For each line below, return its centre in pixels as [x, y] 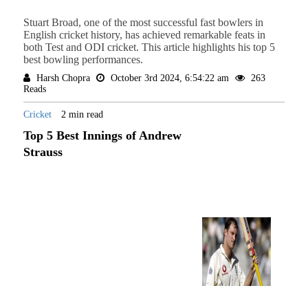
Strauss [43, 152]
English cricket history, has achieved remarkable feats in [144, 35]
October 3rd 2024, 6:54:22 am [169, 78]
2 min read [82, 115]
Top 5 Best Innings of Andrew [102, 136]
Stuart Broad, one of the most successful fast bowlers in [143, 23]
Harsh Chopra [63, 78]
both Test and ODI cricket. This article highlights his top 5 [149, 47]
